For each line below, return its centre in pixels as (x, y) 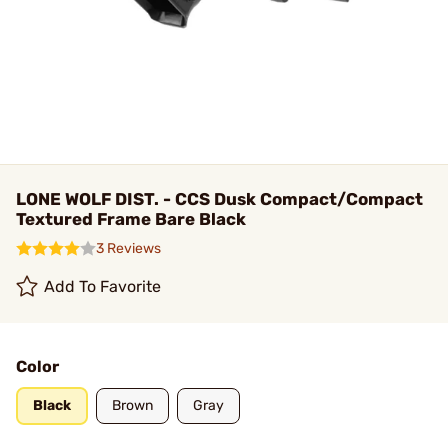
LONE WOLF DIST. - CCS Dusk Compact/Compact (219, 199)
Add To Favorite (103, 286)
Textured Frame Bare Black (131, 219)
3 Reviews (128, 248)
